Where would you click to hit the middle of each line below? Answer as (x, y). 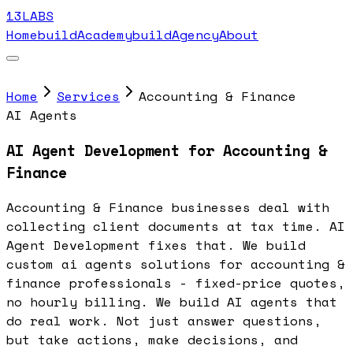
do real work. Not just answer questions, (164, 321)
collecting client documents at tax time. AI (176, 227)
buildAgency (176, 35)
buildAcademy (85, 35)
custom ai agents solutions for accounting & (176, 264)
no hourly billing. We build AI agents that (172, 302)
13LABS (30, 16)
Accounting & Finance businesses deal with (168, 208)
